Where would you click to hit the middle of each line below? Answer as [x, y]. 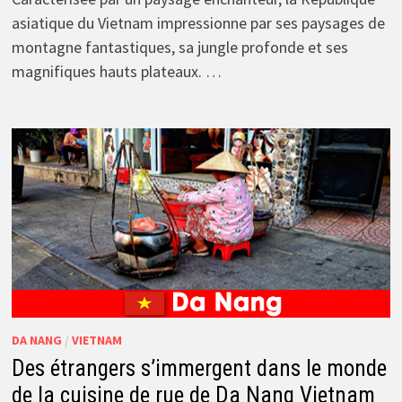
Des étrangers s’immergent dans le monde [199, 368]
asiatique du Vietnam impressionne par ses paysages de [198, 22]
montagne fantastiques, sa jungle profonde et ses [179, 47]
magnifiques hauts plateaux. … [116, 71]
